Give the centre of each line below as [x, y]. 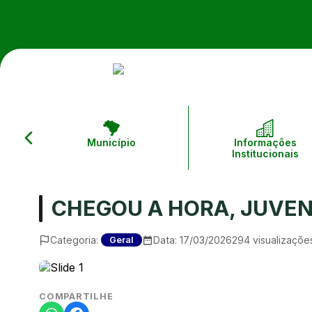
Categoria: [74, 240]
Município [111, 143]
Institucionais [265, 154]
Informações [265, 143]
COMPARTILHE [76, 296]
